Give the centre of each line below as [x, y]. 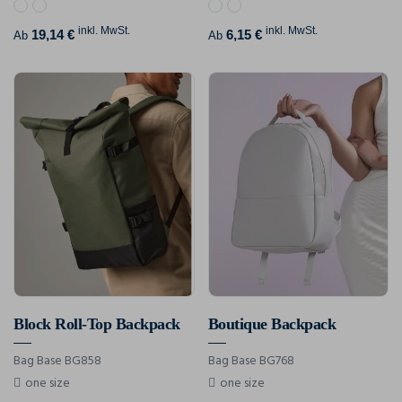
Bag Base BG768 [251, 361]
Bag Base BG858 [57, 361]
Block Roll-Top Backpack [97, 323]
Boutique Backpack [271, 323]
